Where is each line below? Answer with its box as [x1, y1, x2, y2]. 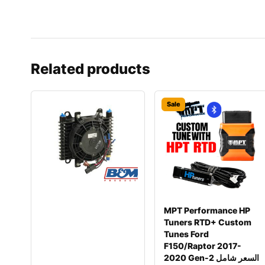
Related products [31, 60, 150, 77]
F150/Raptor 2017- [164, 241, 242, 251]
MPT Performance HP [164, 205, 251, 215]
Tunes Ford [164, 229, 209, 239]
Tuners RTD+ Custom [164, 217, 252, 227]
